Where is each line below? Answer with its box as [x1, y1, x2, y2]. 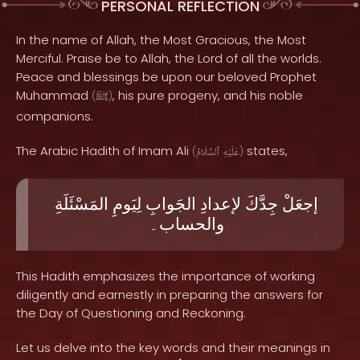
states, [243, 142, 288, 159]
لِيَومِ [112, 192, 141, 215]
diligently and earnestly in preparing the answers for [16, 286, 323, 303]
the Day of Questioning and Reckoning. [16, 305, 246, 321]
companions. [16, 108, 93, 125]
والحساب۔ [148, 212, 224, 235]
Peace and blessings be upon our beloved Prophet [16, 68, 317, 85]
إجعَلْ [281, 192, 318, 215]
